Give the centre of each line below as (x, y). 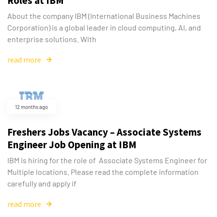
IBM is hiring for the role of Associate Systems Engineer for (107, 160)
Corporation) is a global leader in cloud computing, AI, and (104, 27)
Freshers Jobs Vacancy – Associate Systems (104, 132)
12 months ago (31, 107)
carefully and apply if (42, 183)
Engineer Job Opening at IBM (72, 144)
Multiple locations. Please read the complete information (103, 171)
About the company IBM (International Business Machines (104, 15)
